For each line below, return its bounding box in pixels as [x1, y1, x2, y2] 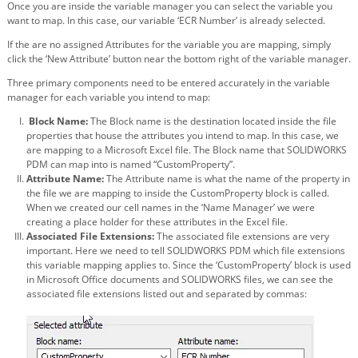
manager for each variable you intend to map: [7, 89, 210, 104]
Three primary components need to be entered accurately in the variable [7, 75, 330, 89]
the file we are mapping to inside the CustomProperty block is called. [26, 185, 329, 200]
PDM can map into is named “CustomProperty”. [26, 157, 235, 171]
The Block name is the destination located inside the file [90, 113, 336, 128]
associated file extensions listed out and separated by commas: [26, 286, 307, 300]
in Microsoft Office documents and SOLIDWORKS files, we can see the [26, 272, 333, 286]
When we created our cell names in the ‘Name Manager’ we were [26, 200, 315, 214]
